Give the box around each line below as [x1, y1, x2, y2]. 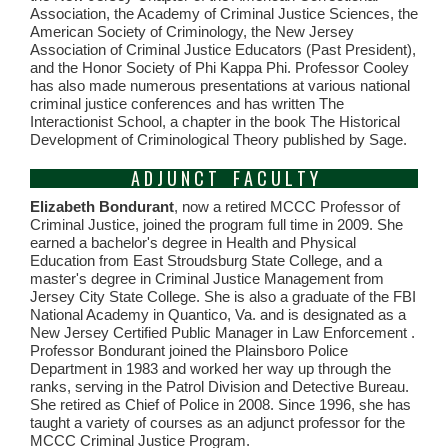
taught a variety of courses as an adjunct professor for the [30, 414, 405, 431]
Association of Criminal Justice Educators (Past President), [30, 41, 416, 58]
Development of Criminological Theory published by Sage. [30, 131, 407, 148]
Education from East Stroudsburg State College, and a [30, 252, 382, 269]
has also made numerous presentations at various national [30, 77, 410, 94]
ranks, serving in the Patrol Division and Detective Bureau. [30, 378, 409, 395]
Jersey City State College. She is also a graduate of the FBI [30, 288, 416, 305]
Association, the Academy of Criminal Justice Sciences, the [30, 5, 418, 22]
